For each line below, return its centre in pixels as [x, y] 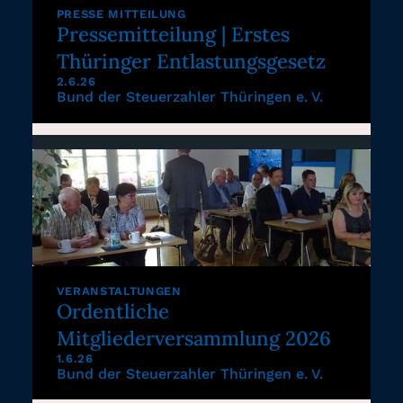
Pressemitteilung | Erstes [173, 35]
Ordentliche [112, 311]
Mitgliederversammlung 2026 [193, 338]
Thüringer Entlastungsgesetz [191, 62]
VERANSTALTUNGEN [119, 291]
